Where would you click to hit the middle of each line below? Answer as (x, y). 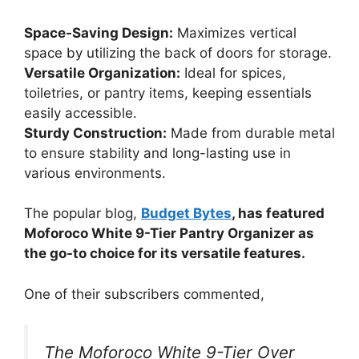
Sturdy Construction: (95, 133)
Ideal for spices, (233, 73)
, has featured (278, 214)
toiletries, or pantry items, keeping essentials (168, 93)
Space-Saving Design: (99, 32)
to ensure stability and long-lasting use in (157, 153)
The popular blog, (83, 214)
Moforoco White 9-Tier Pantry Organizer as (169, 234)
